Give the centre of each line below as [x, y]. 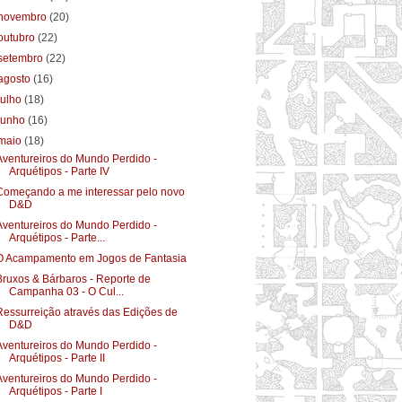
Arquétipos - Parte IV [59, 171]
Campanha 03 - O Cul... [66, 291]
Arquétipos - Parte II [57, 358]
